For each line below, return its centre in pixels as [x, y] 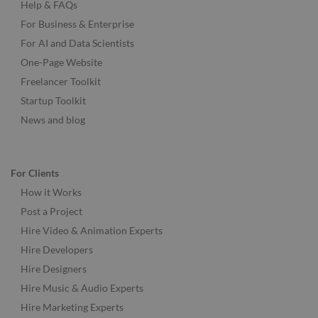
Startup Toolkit [53, 101]
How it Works [51, 192]
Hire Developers [57, 250]
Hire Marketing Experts [72, 307]
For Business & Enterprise [77, 24]
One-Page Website [61, 62]
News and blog [53, 120]
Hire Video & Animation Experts [92, 231]
